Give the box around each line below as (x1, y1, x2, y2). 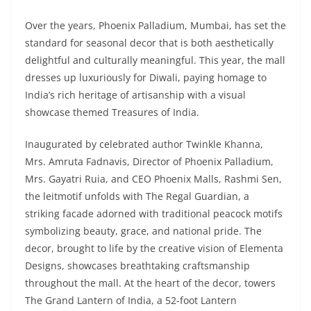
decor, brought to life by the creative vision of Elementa (25, 242, 283, 255)
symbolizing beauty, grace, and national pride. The (25, 224, 262, 237)
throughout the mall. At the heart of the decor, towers (25, 276, 276, 289)
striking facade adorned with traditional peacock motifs (25, 207, 283, 220)
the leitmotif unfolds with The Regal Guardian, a (25, 190, 249, 203)
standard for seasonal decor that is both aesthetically (25, 36, 274, 49)
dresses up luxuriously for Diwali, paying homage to (25, 71, 267, 84)
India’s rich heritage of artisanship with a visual (25, 88, 246, 101)
